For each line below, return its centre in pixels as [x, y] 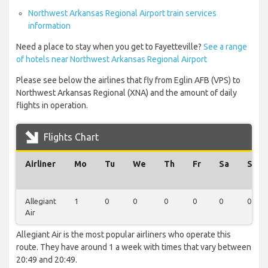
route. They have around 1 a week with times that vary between [134, 247]
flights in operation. [52, 106]
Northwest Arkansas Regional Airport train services [122, 13]
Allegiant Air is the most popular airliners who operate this [124, 235]
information [49, 26]
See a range [225, 47]
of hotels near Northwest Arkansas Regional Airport [112, 60]
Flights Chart [70, 137]
